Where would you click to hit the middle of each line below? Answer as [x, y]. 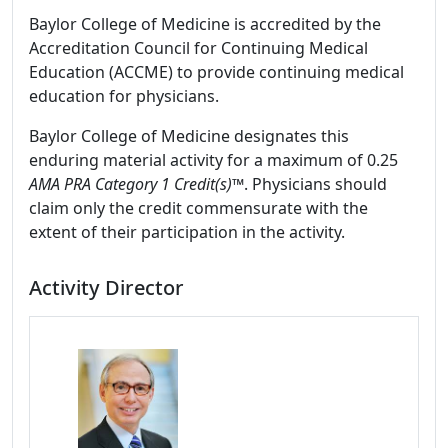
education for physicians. [124, 96]
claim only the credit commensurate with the [198, 208]
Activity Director [106, 287]
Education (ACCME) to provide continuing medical [216, 72]
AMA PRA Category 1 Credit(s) [130, 184]
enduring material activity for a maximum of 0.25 [213, 160]
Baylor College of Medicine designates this [189, 136]
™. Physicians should [309, 184]
